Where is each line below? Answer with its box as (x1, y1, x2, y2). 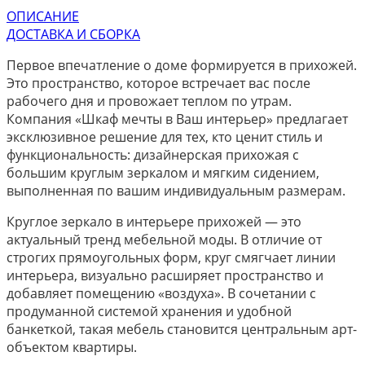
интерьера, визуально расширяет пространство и (7, 266, 323, 284)
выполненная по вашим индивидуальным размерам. (7, 181, 345, 200)
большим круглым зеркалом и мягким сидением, (7, 163, 319, 182)
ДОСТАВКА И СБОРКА (7, 24, 140, 43)
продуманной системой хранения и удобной (7, 301, 292, 320)
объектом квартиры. (7, 337, 137, 356)
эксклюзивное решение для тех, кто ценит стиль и (7, 127, 323, 146)
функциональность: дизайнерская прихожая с (7, 145, 299, 164)
